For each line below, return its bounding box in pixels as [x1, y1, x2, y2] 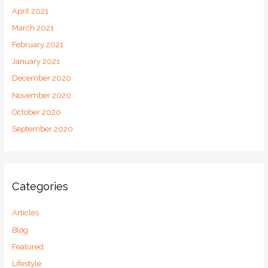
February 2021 [11, 39, 63, 49]
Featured [11, 242, 44, 251]
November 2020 [11, 90, 71, 100]
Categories [11, 180, 68, 193]
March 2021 [11, 23, 54, 32]
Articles [11, 208, 39, 218]
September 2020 [11, 124, 73, 133]
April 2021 [11, 6, 48, 16]
